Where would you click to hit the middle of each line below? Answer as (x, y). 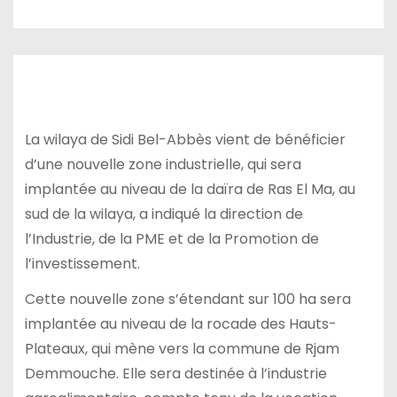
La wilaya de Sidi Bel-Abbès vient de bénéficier (185, 139)
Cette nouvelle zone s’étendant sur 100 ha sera (187, 300)
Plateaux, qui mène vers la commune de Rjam (182, 349)
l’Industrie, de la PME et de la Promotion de (171, 238)
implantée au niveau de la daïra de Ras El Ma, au (190, 189)
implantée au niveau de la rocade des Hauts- (180, 324)
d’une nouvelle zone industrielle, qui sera (163, 164)
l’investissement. (82, 263)
